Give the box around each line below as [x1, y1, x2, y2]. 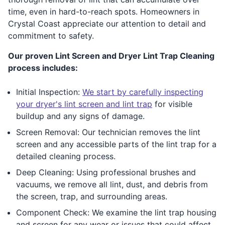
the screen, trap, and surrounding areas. [16, 191, 167, 201]
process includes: [8, 62, 78, 73]
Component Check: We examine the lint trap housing [16, 207, 216, 217]
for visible [152, 98, 192, 109]
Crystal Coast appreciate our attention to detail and [8, 18, 206, 29]
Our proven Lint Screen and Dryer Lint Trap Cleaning [8, 50, 214, 61]
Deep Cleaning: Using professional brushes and [16, 167, 196, 177]
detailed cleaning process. [16, 151, 116, 161]
